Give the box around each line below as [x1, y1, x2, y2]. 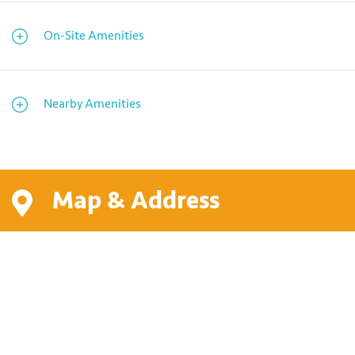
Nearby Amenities [44, 96, 141, 113]
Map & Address [52, 185, 219, 216]
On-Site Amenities [44, 28, 144, 44]
